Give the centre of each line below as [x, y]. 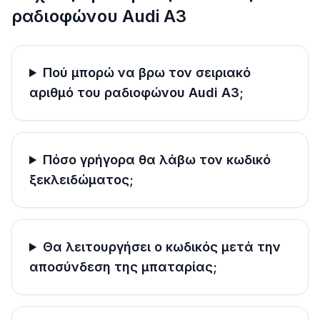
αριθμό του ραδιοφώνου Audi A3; [136, 92]
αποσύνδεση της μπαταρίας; [123, 267]
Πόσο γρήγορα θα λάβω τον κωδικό [157, 160]
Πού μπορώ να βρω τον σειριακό [147, 72]
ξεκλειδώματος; [81, 180]
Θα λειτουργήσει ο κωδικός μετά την [162, 247]
